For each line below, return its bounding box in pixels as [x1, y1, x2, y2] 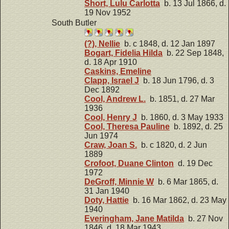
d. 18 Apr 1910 [84, 57, 137, 66]
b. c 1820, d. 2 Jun [137, 140, 207, 149]
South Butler [52, 18, 97, 27]
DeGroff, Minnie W [84, 177, 154, 186]
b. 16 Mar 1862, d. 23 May [129, 195, 226, 204]
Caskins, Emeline [84, 66, 151, 76]
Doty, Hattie [84, 195, 129, 204]
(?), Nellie [84, 39, 120, 48]
